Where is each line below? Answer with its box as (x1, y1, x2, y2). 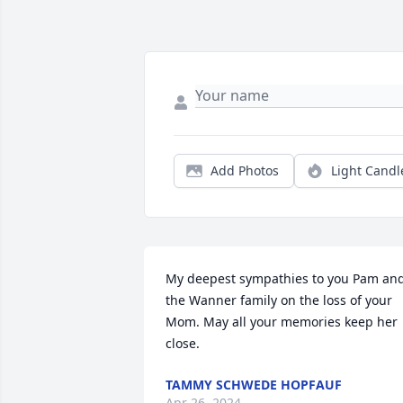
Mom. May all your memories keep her (166, 313, 398, 331)
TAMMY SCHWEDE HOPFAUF (166, 376, 342, 394)
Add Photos (210, 162, 279, 180)
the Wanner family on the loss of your (166, 291, 392, 309)
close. (166, 335, 200, 353)
